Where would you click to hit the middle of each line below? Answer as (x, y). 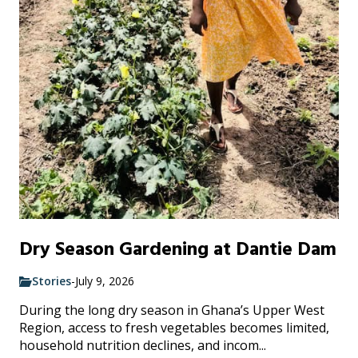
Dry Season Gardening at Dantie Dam (178, 250)
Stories (52, 281)
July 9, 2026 (105, 281)
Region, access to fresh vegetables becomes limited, (174, 328)
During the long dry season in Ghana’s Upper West (172, 310)
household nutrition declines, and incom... (143, 346)
